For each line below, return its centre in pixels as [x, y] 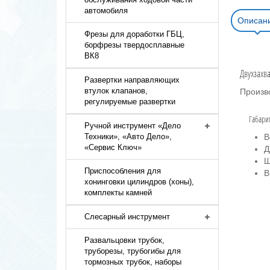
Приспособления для [123, 171]
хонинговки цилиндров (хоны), [140, 182]
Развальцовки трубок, [125, 240]
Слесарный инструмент [127, 217]
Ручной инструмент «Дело [133, 126]
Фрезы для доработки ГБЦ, [135, 34]
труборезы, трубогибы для [133, 251]
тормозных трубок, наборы [133, 262]
